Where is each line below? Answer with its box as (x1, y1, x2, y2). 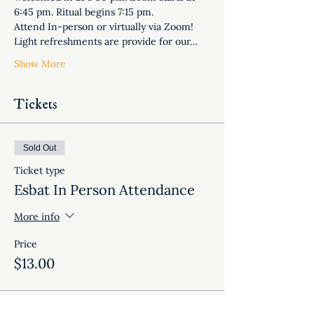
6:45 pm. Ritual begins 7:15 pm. (14, 6, 153, 19)
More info (14, 210, 60, 223)
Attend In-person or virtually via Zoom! (14, 20, 196, 34)
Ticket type (14, 164, 65, 177)
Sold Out (23, 143, 56, 153)
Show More (14, 57, 66, 71)
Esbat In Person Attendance (14, 181, 195, 199)
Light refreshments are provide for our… (14, 35, 198, 48)
